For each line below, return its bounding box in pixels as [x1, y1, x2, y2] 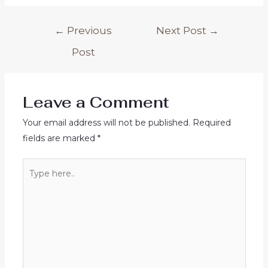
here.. [22, 176, 45, 187]
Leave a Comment [22, 92, 169, 112]
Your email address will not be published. [22, 117, 190, 128]
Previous [65, 24, 112, 36]
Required [192, 117, 231, 128]
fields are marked [22, 133, 98, 144]
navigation [32, 36, 76, 47]
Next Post [156, 24, 209, 36]
